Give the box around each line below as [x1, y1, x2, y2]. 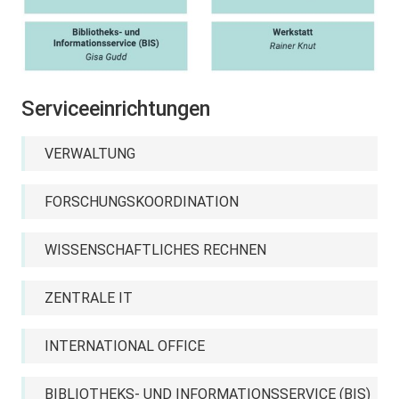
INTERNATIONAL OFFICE [45, 338, 205, 354]
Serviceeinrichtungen [21, 96, 210, 121]
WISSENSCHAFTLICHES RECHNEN [45, 241, 266, 258]
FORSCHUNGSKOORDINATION [45, 193, 239, 210]
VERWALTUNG [45, 145, 135, 162]
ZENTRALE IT [45, 289, 133, 306]
